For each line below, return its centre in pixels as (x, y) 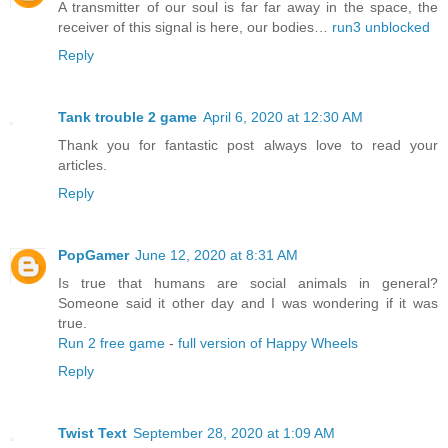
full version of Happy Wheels (268, 343)
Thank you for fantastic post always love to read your (248, 145)
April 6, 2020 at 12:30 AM (283, 117)
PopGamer (93, 255)
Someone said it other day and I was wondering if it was (248, 303)
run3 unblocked (381, 27)
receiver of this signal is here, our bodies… (195, 27)
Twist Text (92, 433)
